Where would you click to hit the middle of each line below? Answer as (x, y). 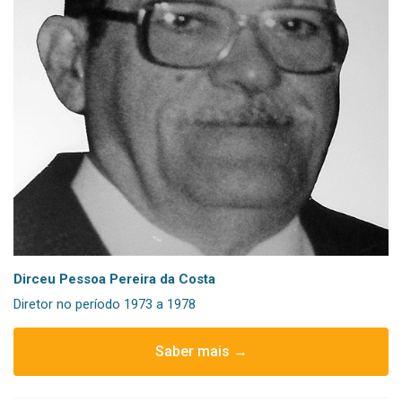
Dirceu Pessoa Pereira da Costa (114, 279)
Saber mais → (201, 351)
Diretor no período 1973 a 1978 (105, 304)
